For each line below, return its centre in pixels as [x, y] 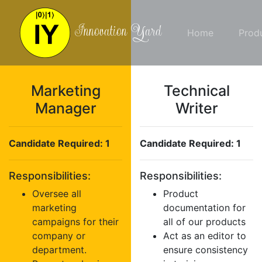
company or [59, 236]
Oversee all [57, 194]
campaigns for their [75, 222]
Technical [196, 91]
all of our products [204, 222]
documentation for [204, 208]
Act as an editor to [205, 236]
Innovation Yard [116, 31]
